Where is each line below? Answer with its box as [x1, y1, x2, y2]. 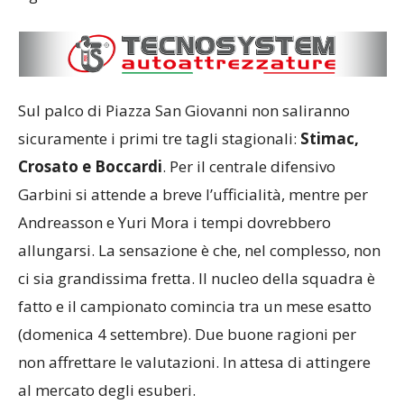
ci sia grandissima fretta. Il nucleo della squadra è [18, 268, 375, 289]
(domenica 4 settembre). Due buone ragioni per [18, 324, 356, 345]
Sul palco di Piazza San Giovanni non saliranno [18, 100, 350, 122]
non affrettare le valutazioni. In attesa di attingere [18, 352, 371, 373]
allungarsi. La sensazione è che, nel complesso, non [18, 240, 381, 262]
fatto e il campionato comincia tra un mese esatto [18, 296, 372, 317]
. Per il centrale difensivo [162, 156, 335, 178]
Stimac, [300, 128, 359, 150]
